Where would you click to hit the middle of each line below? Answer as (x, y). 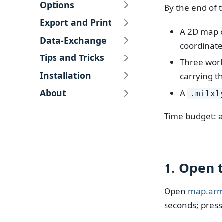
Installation (66, 76)
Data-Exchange (73, 40)
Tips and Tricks (72, 58)
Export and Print (76, 23)
